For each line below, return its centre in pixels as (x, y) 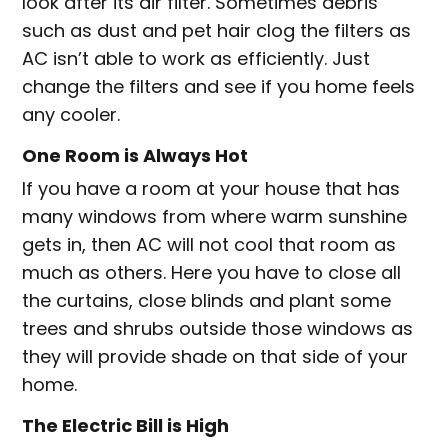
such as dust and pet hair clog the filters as (217, 31)
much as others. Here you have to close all (212, 273)
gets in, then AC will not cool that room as (209, 245)
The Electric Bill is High (126, 426)
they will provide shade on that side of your (215, 357)
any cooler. (71, 115)
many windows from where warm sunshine (215, 217)
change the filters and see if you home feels (219, 87)
